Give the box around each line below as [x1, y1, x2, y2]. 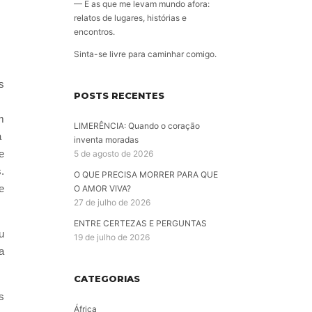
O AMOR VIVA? [74, 183, 131, 194]
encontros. [74, 26, 115, 38]
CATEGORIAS [74, 273, 140, 285]
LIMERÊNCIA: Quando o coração [74, 120, 200, 132]
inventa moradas [74, 134, 139, 146]
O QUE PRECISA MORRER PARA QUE [74, 169, 218, 180]
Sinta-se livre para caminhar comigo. [74, 49, 217, 60]
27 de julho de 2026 [74, 197, 150, 208]
